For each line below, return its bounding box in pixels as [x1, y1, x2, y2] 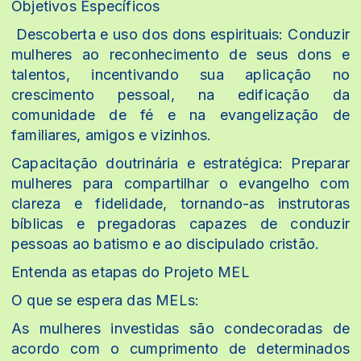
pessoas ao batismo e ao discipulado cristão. [11, 234, 320, 252]
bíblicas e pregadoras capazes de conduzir [11, 214, 350, 232]
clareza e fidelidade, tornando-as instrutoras [11, 194, 350, 212]
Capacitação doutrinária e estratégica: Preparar [11, 154, 350, 172]
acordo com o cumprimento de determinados [11, 339, 350, 357]
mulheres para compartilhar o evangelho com [11, 174, 350, 192]
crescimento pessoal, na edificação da [11, 85, 350, 103]
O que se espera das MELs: [11, 291, 200, 309]
